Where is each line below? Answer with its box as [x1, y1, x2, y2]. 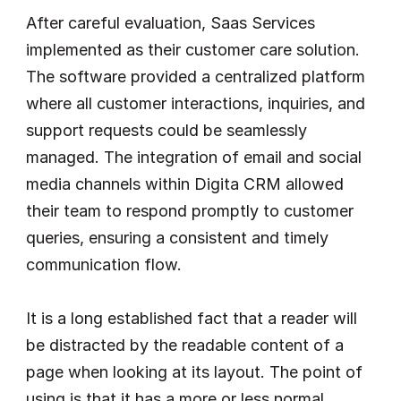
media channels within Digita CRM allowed [26, 175, 344, 193]
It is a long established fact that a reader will [26, 309, 357, 328]
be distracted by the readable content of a [26, 336, 344, 354]
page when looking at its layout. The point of [26, 363, 363, 381]
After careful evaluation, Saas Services [26, 13, 315, 32]
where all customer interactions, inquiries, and [26, 94, 365, 113]
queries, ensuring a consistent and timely [26, 228, 328, 247]
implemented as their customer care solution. [26, 40, 360, 59]
